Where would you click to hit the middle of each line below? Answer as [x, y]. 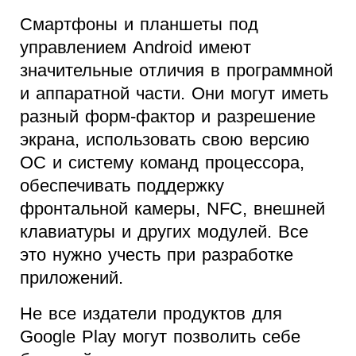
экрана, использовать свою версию [165, 140]
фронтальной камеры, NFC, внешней [172, 209]
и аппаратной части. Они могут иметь [174, 94]
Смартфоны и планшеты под [139, 25]
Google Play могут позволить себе [160, 337]
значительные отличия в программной [176, 71]
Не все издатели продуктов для [151, 314]
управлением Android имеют [135, 48]
